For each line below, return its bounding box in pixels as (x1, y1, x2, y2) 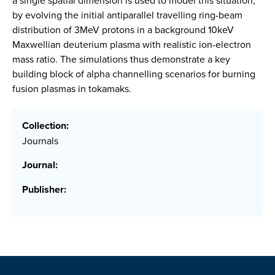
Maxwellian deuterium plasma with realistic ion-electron (12, 37, 251, 51)
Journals (22, 134, 58, 148)
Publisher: (22, 182, 66, 197)
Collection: (22, 118, 69, 133)
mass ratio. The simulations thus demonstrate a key (12, 52, 230, 66)
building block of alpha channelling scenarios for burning (12, 67, 255, 80)
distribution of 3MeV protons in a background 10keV (12, 23, 234, 36)
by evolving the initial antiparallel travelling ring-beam (12, 8, 242, 21)
